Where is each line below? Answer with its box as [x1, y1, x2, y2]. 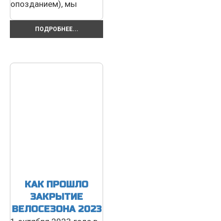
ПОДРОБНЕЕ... [35, 25, 78, 33]
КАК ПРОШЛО [25, 179, 88, 190]
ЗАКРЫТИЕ [30, 191, 83, 202]
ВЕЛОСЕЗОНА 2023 [11, 203, 102, 215]
